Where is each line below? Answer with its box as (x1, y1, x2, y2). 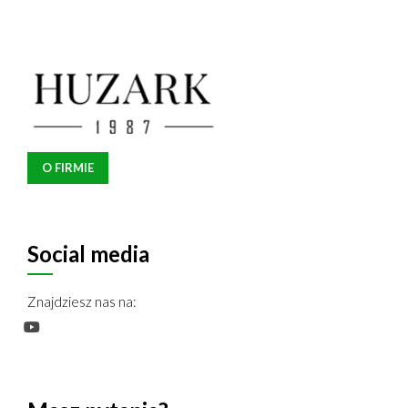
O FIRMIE (42, 160, 94, 176)
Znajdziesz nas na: (27, 293, 137, 311)
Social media (27, 240, 149, 268)
